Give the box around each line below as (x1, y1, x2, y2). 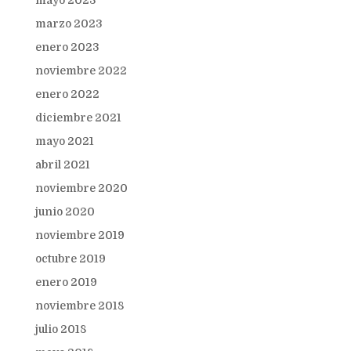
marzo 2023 (34, 17, 103, 30)
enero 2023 (34, 41, 100, 53)
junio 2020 (34, 205, 95, 218)
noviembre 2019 (34, 229, 125, 241)
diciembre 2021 (34, 111, 121, 124)
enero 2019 (34, 276, 97, 288)
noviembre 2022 (34, 64, 127, 77)
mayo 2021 (34, 135, 94, 147)
